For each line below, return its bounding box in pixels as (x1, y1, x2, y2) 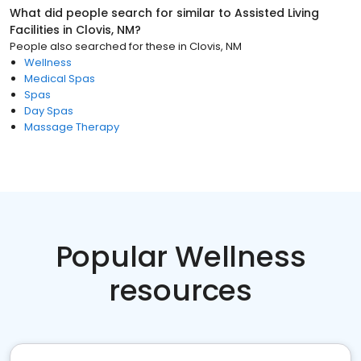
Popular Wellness (55, 236, 306, 277)
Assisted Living (234, 5, 319, 21)
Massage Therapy (24, 119, 119, 135)
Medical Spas (24, 71, 95, 86)
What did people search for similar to (10, 5, 234, 21)
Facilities (10, 22, 60, 38)
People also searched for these (10, 39, 176, 54)
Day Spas (24, 103, 73, 118)
